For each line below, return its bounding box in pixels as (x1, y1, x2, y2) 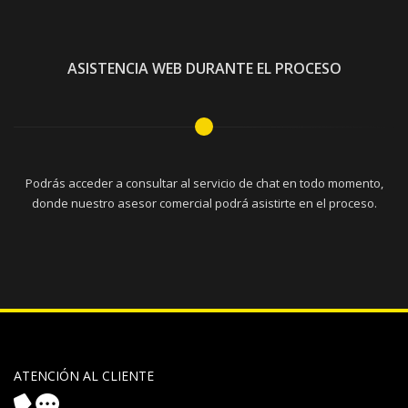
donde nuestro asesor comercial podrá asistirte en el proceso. (31, 194, 377, 211)
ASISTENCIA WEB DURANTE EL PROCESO (66, 57, 342, 78)
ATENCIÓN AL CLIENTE (14, 366, 154, 384)
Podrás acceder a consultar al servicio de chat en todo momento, (25, 174, 383, 191)
